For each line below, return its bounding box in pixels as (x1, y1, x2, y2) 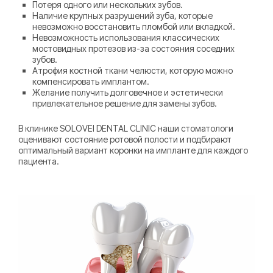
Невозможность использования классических (32, 32, 220, 43)
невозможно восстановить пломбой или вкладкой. (32, 21, 236, 32)
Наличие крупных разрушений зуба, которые (32, 10, 213, 21)
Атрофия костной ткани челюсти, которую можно (32, 65, 233, 76)
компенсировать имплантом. (32, 76, 150, 87)
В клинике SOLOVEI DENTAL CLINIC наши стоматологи (18, 123, 233, 134)
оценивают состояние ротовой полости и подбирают (18, 134, 232, 145)
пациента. (18, 156, 59, 167)
